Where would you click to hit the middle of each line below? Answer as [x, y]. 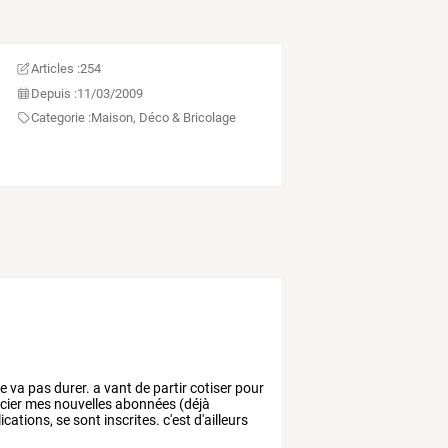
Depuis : [54, 93]
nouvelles [82, 404]
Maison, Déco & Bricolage [164, 118]
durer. [71, 388]
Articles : [56, 69]
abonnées [144, 404]
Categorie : [61, 118]
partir [169, 388]
